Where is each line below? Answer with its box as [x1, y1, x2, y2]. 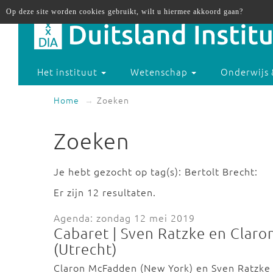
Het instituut [37, 65, 101, 79]
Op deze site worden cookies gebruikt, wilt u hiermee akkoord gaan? [6, 7, 243, 16]
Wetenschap [130, 65, 191, 79]
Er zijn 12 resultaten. [54, 185, 156, 199]
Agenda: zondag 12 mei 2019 [54, 211, 195, 224]
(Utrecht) [54, 239, 117, 258]
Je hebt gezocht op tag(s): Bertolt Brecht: [54, 165, 258, 178]
